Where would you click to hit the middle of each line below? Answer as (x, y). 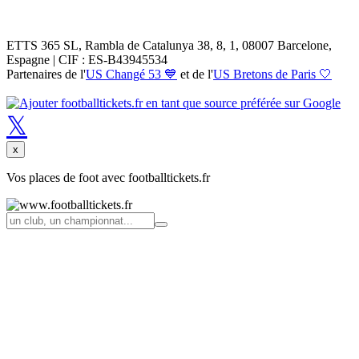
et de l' (195, 75)
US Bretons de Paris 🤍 (272, 75)
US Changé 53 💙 (131, 75)
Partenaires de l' (46, 75)
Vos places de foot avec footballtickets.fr (108, 178)
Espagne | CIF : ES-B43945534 (87, 60)
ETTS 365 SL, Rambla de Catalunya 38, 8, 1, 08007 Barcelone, (169, 46)
